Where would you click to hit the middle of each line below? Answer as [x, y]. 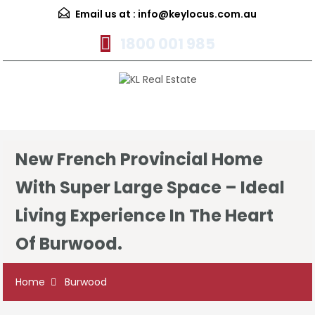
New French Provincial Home [139, 160]
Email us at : [105, 14]
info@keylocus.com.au [197, 14]
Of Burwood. [69, 244]
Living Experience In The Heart [144, 216]
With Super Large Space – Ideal [150, 188]
